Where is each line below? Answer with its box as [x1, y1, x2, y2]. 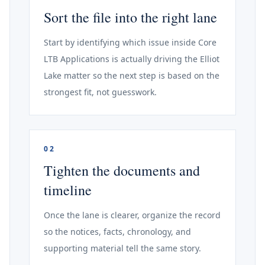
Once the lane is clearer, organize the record [44, 209, 221, 221]
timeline [44, 180, 92, 199]
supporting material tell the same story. [44, 243, 201, 254]
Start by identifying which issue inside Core [44, 37, 216, 48]
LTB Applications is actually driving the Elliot [44, 53, 219, 64]
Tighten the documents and [44, 161, 200, 180]
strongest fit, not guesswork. [44, 86, 157, 98]
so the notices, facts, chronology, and [44, 226, 191, 237]
